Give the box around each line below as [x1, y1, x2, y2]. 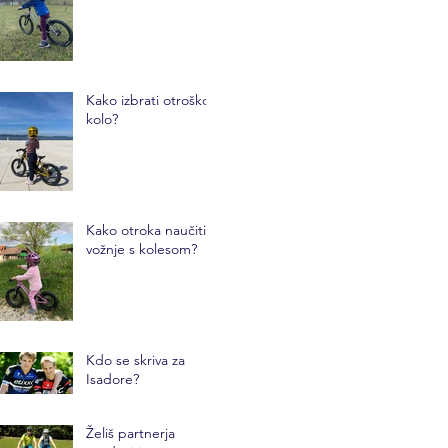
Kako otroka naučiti [86, 220, 206, 239]
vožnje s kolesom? [86, 239, 197, 258]
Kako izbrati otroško [86, 90, 210, 109]
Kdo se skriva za [86, 350, 185, 369]
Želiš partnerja [86, 423, 175, 442]
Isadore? [86, 369, 139, 388]
